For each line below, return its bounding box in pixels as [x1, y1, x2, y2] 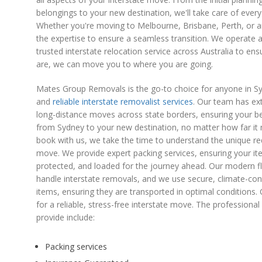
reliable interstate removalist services [53, 96, 193, 107]
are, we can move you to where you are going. [36, 58, 213, 70]
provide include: [36, 212, 95, 223]
